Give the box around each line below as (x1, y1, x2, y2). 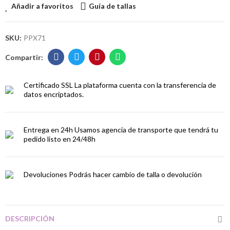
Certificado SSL (24, 81, 73, 89)
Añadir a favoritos (11, 2, 73, 10)
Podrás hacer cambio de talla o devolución (69, 170, 202, 179)
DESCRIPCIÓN (5, 214, 54, 223)
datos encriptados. (24, 90, 84, 99)
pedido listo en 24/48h (24, 135, 95, 143)
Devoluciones (24, 170, 67, 179)
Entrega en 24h (24, 125, 73, 134)
